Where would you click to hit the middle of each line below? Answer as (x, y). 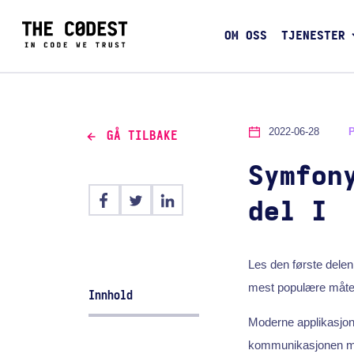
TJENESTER (314, 36)
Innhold (111, 295)
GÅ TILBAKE (142, 136)
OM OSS (245, 36)
